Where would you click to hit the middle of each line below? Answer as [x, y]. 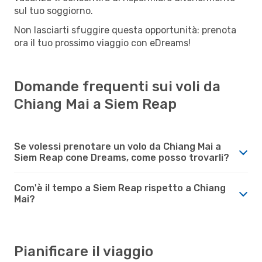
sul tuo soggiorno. [54, 11]
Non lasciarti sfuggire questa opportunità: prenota [125, 30]
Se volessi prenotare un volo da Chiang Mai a [118, 146]
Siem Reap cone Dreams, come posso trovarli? [122, 157]
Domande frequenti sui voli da [117, 86]
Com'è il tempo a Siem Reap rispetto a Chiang [120, 188]
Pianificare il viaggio [84, 251]
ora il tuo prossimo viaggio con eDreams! [102, 43]
